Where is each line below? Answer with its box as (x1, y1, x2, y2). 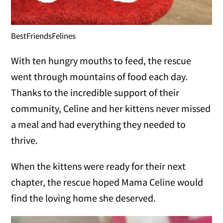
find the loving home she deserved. (11, 191, 156, 204)
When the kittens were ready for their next (11, 159, 186, 172)
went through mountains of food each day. (11, 70, 188, 83)
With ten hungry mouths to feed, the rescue (11, 54, 192, 67)
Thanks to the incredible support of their (11, 86, 180, 99)
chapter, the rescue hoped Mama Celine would (11, 175, 204, 188)
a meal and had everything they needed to (11, 117, 186, 130)
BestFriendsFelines (11, 30, 76, 41)
